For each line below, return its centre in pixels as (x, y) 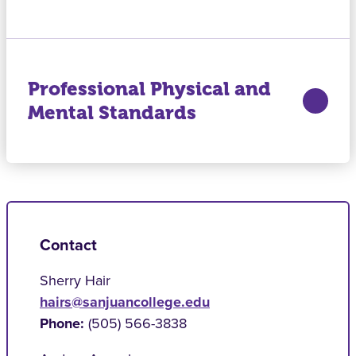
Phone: (62, 323)
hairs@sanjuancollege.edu (125, 302)
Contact (68, 245)
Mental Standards (112, 113)
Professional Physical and (149, 89)
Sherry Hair (75, 281)
